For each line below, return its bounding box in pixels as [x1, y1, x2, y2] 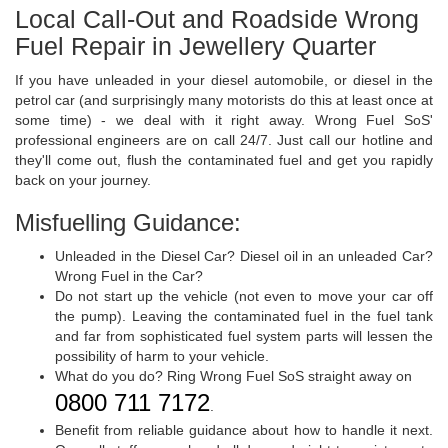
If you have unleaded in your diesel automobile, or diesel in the [15, 72, 433, 89]
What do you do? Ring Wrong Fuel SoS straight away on [55, 368, 412, 385]
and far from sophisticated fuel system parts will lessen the [55, 328, 433, 345]
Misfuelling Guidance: [15, 209, 241, 237]
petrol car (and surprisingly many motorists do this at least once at [15, 92, 433, 109]
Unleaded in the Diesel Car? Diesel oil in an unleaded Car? [55, 248, 433, 265]
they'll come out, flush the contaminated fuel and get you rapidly [15, 152, 433, 169]
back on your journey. [15, 172, 151, 189]
